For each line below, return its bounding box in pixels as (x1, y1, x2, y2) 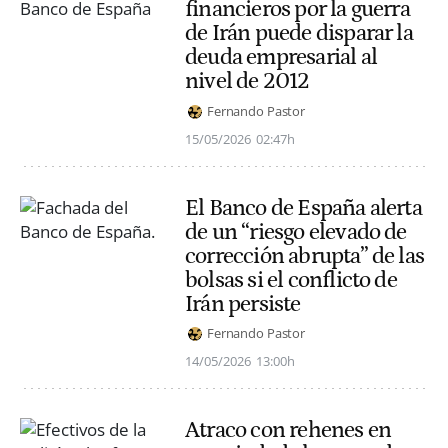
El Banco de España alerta (185, 194, 422, 221)
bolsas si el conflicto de (185, 266, 397, 293)
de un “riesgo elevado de (185, 218, 407, 245)
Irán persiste (185, 290, 301, 317)
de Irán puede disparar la (185, 20, 413, 47)
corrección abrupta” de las (185, 242, 425, 269)
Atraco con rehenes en (185, 416, 392, 443)
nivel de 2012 (185, 68, 310, 95)
